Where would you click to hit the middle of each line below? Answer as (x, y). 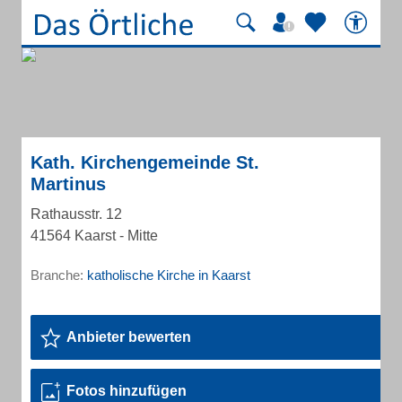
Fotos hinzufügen (127, 391)
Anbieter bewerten (129, 337)
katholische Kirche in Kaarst (169, 275)
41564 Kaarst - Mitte (94, 236)
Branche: (59, 275)
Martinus (68, 184)
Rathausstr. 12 (76, 214)
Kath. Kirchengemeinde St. (145, 162)
